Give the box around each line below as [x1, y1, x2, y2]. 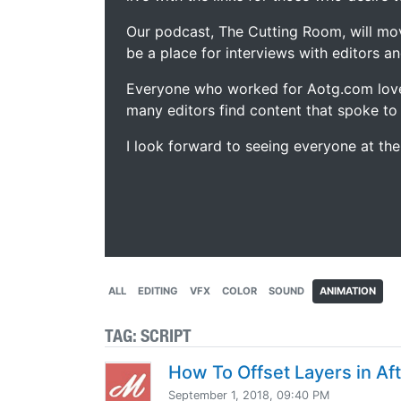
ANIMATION [320, 285, 376, 297]
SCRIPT [141, 325, 192, 346]
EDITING [138, 285, 178, 297]
